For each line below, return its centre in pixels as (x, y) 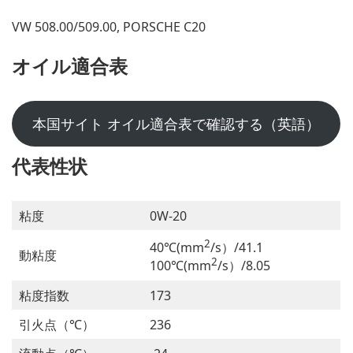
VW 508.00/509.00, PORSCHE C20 (109, 27)
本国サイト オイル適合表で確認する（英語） (176, 124)
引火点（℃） (57, 325)
